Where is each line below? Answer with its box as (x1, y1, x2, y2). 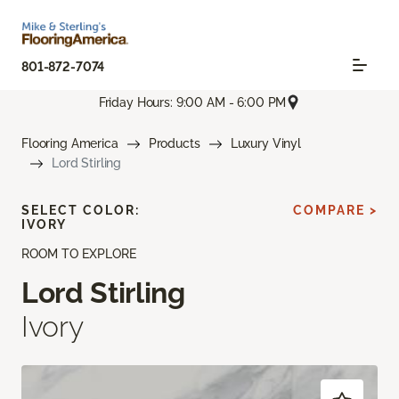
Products (148, 136, 200, 151)
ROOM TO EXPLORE (21, 247, 136, 262)
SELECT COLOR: (21, 203, 140, 218)
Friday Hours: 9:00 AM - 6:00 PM (98, 94, 287, 110)
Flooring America (21, 136, 118, 151)
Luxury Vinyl (230, 136, 301, 151)
